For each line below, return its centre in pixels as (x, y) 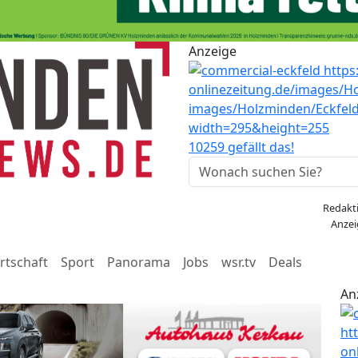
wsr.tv (239, 263)
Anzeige (213, 52)
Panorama (139, 263)
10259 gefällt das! (241, 147)
